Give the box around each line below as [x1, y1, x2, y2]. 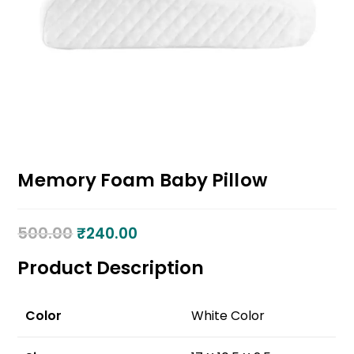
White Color [191, 307, 265, 326]
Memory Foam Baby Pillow [17, 168, 267, 194]
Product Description [17, 255, 205, 281]
